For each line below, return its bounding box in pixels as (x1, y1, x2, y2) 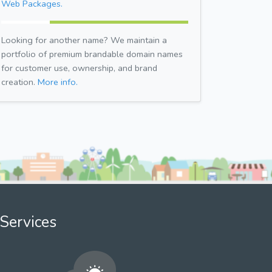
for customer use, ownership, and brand (1, 61, 157, 74)
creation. (1, 75, 38, 88)
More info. (38, 75, 78, 88)
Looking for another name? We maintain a (1, 33, 167, 46)
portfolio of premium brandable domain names (1, 47, 183, 60)
